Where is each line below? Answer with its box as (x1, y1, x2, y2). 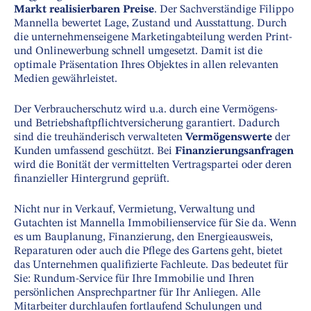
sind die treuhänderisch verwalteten (14, 132, 185, 144)
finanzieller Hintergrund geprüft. (14, 174, 169, 185)
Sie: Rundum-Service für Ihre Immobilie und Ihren (14, 274, 254, 285)
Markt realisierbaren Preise (14, 4, 154, 16)
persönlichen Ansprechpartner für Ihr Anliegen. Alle (14, 287, 260, 299)
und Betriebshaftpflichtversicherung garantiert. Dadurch (14, 118, 280, 130)
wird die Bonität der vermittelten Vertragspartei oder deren (14, 160, 292, 171)
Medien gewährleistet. (14, 74, 117, 85)
